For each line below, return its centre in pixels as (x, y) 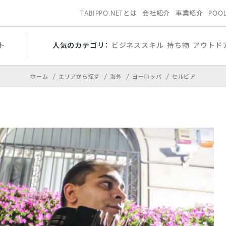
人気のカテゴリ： (80, 45)
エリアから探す (80, 77)
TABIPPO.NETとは (109, 13)
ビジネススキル (137, 45)
